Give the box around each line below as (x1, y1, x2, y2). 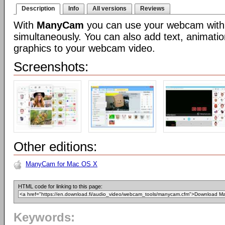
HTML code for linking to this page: (18, 183, 102, 189)
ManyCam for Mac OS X (26, 160, 97, 168)
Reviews (140, 5, 165, 12)
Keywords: (14, 211, 75, 224)
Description (22, 5, 55, 12)
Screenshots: (14, 59, 88, 74)
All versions (92, 5, 127, 12)
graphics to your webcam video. (14, 43, 155, 54)
